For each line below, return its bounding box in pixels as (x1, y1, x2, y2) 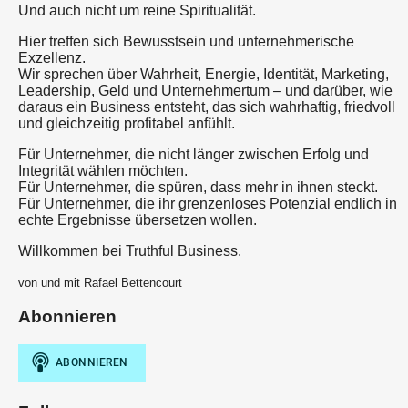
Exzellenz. (18, 49, 86, 66)
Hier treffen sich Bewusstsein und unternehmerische (18, 33, 354, 49)
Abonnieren (18, 307, 117, 327)
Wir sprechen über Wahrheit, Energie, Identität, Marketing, (18, 66, 389, 82)
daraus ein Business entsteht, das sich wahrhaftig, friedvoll (18, 98, 395, 115)
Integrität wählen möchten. (18, 162, 188, 178)
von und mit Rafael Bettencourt (18, 275, 182, 290)
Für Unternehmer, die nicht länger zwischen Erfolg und (18, 146, 369, 162)
